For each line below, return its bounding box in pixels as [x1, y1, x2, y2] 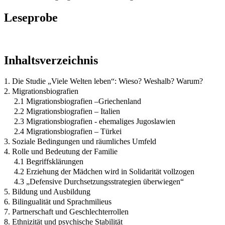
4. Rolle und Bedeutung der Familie [4, 147, 118, 156]
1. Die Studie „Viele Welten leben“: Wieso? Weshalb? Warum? [4, 77, 203, 86]
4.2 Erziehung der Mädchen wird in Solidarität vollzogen [14, 167, 194, 176]
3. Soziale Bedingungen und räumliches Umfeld [4, 137, 156, 146]
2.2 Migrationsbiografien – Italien [14, 107, 120, 116]
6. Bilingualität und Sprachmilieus [4, 197, 111, 206]
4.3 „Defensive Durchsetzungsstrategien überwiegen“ [14, 177, 184, 186]
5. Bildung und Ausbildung [4, 187, 90, 196]
